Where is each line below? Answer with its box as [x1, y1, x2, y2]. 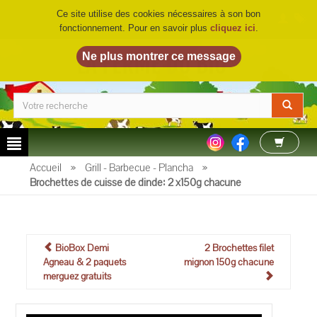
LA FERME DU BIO [76, 50, 231, 79]
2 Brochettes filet [204, 241, 274, 254]
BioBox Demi [53, 241, 110, 254]
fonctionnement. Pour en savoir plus [59, 23, 210, 33]
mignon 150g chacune [183, 255, 274, 268]
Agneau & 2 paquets [43, 255, 127, 268]
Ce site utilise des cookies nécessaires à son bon [57, 8, 260, 19]
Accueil [30, 161, 62, 174]
